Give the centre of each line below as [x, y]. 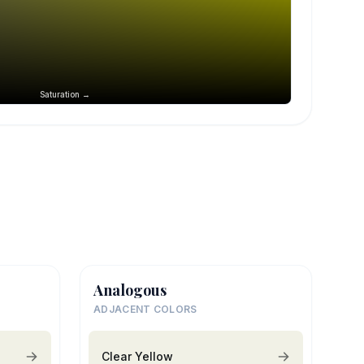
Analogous [130, 290]
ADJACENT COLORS [145, 309]
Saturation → [65, 94]
